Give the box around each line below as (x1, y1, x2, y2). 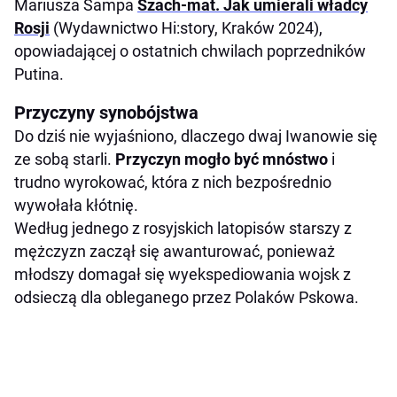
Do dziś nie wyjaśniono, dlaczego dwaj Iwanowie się (14, 127, 378, 146)
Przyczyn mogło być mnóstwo (115, 150, 328, 169)
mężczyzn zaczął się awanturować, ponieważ (14, 242, 335, 261)
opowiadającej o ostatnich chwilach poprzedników (14, 42, 366, 61)
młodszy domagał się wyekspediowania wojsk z (14, 265, 351, 284)
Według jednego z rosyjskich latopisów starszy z (14, 219, 352, 238)
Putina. (14, 65, 64, 84)
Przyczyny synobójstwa (14, 102, 198, 124)
